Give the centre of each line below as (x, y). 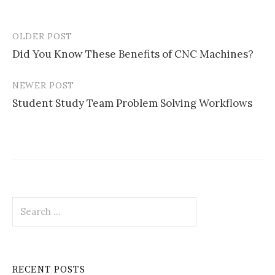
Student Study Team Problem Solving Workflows (132, 103)
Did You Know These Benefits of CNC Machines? (133, 54)
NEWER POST (43, 86)
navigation (49, 63)
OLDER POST (42, 37)
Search (27, 203)
